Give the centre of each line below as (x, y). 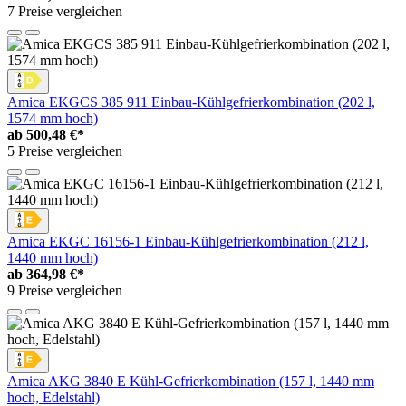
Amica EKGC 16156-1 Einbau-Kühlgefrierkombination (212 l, (188, 242)
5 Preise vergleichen (65, 151)
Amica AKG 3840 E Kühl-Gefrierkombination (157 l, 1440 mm (191, 382)
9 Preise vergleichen (65, 291)
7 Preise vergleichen (65, 12)
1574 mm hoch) (53, 119)
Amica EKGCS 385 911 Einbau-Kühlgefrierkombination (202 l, (191, 102)
